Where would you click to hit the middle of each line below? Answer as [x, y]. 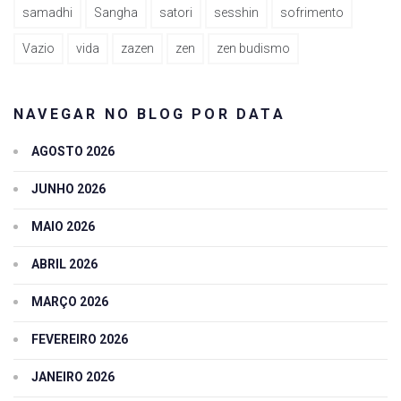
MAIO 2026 [63, 226]
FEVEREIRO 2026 [80, 339]
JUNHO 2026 [68, 188]
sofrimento [312, 13]
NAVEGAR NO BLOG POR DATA [149, 115]
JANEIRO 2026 [73, 376]
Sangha [116, 13]
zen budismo [253, 49]
